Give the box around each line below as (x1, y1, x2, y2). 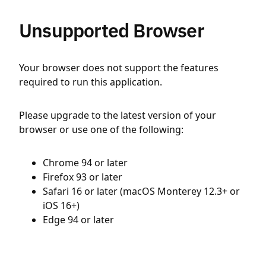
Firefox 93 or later (43, 170, 122, 183)
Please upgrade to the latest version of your (19, 109, 216, 122)
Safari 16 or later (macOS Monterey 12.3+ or (43, 185, 240, 198)
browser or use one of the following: (19, 123, 183, 136)
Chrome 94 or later (43, 156, 128, 169)
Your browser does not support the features (19, 61, 218, 74)
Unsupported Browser (19, 18, 204, 43)
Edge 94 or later (43, 213, 114, 226)
